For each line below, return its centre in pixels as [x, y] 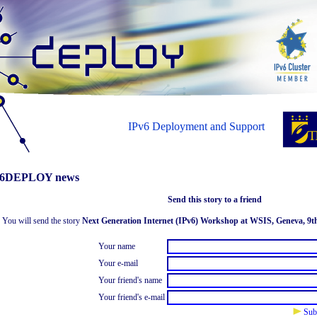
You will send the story [42, 221]
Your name [116, 246]
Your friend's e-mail [131, 297]
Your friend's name [130, 280]
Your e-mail [118, 263]
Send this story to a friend [215, 200]
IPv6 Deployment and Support [196, 126]
